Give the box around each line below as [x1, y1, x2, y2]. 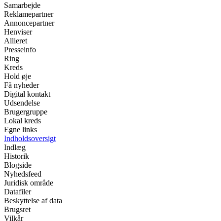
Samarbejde [4, 1, 40, 10]
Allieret [4, 37, 27, 45]
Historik [4, 152, 29, 161]
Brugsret [4, 205, 31, 214]
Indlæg [4, 143, 26, 152]
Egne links [4, 125, 37, 134]
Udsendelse [4, 99, 40, 108]
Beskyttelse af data [4, 196, 62, 205]
